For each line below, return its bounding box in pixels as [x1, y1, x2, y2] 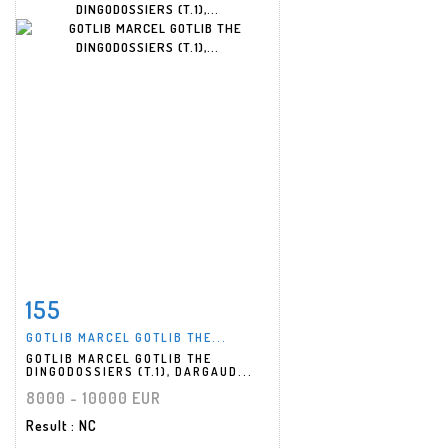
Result [26, 416, 71, 434]
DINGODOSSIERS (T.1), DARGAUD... [26, 363, 253, 379]
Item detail [52, 296, 127, 313]
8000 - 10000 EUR [26, 387, 161, 408]
